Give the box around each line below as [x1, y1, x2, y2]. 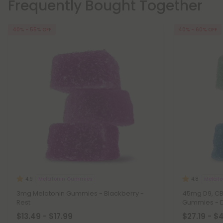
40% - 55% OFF [12, 26, 51, 33]
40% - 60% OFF [178, 26, 217, 33]
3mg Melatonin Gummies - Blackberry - [16, 189, 144, 198]
